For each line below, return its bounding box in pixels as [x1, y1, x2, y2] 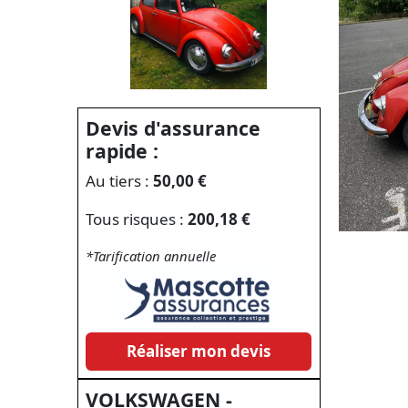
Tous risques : [86, 209, 189, 229]
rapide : [86, 137, 159, 164]
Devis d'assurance [86, 114, 261, 141]
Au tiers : [86, 170, 154, 191]
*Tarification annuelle [86, 247, 217, 265]
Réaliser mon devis [127, 341, 271, 362]
